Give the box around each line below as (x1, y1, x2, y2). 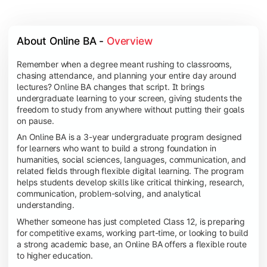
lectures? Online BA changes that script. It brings (17, 82, 205, 92)
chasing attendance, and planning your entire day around (17, 70, 237, 81)
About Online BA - (17, 35, 107, 48)
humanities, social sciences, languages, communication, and (17, 154, 246, 165)
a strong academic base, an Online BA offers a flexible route (17, 238, 247, 249)
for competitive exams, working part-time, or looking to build (17, 227, 249, 238)
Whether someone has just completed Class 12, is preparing (17, 216, 246, 226)
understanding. (17, 200, 74, 210)
